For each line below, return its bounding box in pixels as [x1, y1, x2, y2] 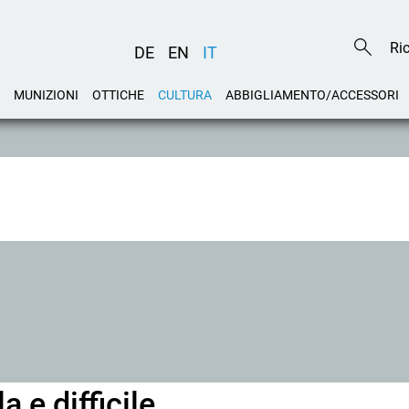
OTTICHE [92, 88, 144, 102]
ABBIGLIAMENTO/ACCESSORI [225, 88, 399, 102]
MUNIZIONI [14, 88, 79, 102]
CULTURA [158, 88, 212, 102]
